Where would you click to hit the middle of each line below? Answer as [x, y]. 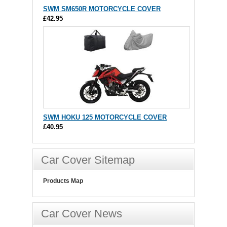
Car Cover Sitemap [88, 160]
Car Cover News [82, 214]
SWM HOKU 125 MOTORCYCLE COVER [105, 118]
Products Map [63, 181]
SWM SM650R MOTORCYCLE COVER [102, 9]
